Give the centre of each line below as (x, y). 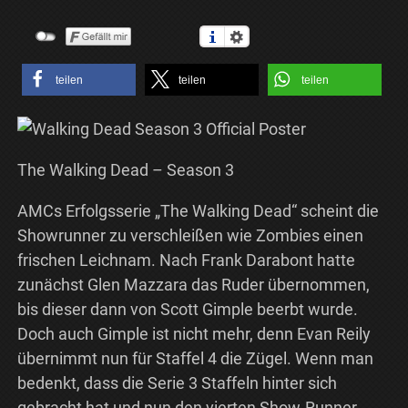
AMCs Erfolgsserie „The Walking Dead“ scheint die (198, 211)
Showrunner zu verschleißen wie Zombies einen (190, 236)
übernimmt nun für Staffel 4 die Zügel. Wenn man (195, 359)
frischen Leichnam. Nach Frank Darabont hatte (186, 260)
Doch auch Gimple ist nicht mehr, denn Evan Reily (194, 334)
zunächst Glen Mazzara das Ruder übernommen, (193, 285)
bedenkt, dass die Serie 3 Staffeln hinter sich (177, 383)
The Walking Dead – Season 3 (125, 170)
